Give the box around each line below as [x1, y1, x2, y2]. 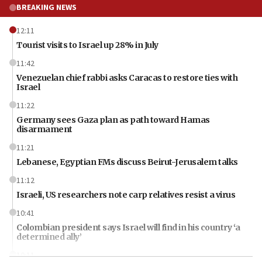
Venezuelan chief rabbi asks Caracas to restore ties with [16, 72, 237, 83]
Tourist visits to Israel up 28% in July [16, 39, 158, 50]
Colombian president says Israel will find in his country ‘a [16, 222, 240, 233]
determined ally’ [16, 231, 81, 242]
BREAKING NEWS [16, 1, 77, 13]
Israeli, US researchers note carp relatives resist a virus [16, 189, 235, 200]
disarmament [16, 123, 73, 135]
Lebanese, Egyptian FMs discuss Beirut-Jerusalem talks [16, 156, 238, 167]
